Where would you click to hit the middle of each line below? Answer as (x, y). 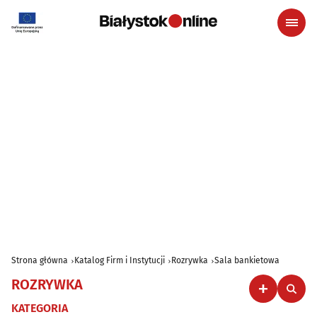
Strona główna (40, 260)
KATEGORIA (40, 308)
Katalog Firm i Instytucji (120, 260)
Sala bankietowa (247, 260)
